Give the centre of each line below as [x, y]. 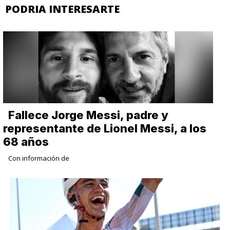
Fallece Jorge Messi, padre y [89, 115]
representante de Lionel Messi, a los [105, 128]
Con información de [39, 158]
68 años [26, 141]
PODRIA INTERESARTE [62, 9]
